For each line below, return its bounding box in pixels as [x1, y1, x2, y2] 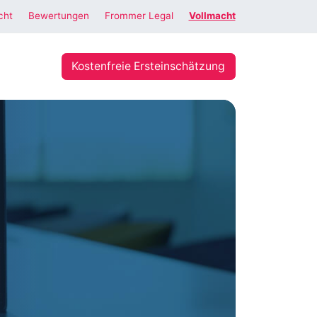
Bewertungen [28, 10, 89, 22]
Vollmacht [188, 10, 236, 22]
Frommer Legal [104, 10, 173, 22]
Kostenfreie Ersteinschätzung [71, 59, 225, 73]
